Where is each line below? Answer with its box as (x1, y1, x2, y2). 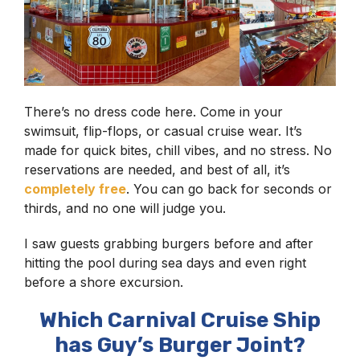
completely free (24, 181, 126, 198)
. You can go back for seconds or (126, 181, 332, 198)
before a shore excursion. (24, 274, 183, 291)
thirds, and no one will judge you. (24, 200, 226, 217)
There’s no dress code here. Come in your (24, 104, 283, 121)
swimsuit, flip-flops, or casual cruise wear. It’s (24, 123, 302, 140)
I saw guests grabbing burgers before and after (24, 235, 313, 252)
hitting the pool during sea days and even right (24, 255, 306, 272)
